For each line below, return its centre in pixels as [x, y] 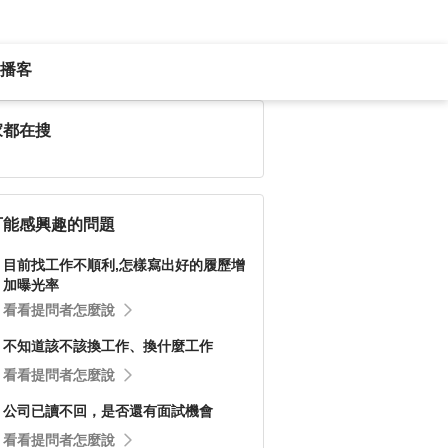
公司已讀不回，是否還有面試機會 [108, 411]
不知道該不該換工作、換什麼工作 [108, 346]
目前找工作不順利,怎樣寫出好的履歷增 [124, 265]
